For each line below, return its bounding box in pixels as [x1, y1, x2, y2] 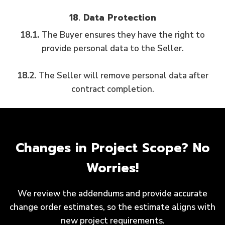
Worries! [86, 159, 139, 178]
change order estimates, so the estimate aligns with [10, 201, 215, 213]
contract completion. [71, 83, 154, 95]
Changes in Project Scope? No [15, 139, 210, 158]
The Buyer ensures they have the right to [42, 29, 205, 41]
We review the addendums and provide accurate [18, 188, 207, 199]
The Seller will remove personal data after [38, 70, 208, 81]
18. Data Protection [69, 11, 156, 24]
